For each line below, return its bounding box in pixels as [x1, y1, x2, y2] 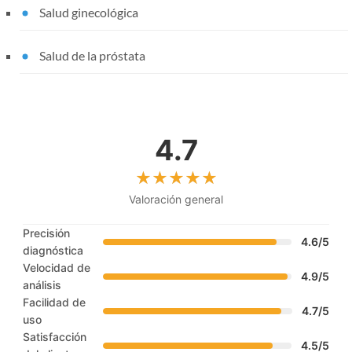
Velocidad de [23, 261, 90, 275]
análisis [23, 278, 61, 292]
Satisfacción [23, 330, 86, 344]
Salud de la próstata [39, 48, 145, 64]
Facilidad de [23, 295, 86, 310]
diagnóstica [23, 244, 83, 258]
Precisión [23, 226, 70, 240]
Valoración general [129, 192, 223, 207]
